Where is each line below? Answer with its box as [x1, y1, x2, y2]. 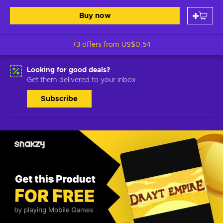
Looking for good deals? [27, 67, 110, 74]
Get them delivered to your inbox [27, 77, 136, 84]
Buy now [79, 12, 111, 19]
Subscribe [41, 95, 78, 103]
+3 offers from [72, 41, 121, 48]
